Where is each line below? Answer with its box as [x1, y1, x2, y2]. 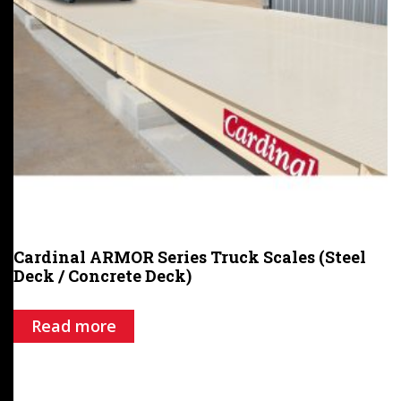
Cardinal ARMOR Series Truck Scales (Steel [13, 245, 366, 268]
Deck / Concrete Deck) [13, 264, 192, 286]
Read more [31, 314, 116, 337]
